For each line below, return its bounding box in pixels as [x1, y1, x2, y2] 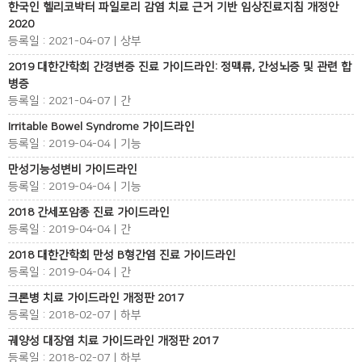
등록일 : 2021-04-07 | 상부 [8, 35, 141, 48]
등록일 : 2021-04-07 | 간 [8, 95, 131, 107]
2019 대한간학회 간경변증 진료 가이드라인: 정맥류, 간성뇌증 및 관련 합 [8, 61, 351, 74]
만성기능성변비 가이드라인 [8, 163, 137, 176]
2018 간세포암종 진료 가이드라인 [8, 206, 170, 219]
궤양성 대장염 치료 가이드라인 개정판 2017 [8, 335, 218, 347]
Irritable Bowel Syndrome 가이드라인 [8, 120, 195, 133]
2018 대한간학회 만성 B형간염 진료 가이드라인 [8, 249, 236, 262]
